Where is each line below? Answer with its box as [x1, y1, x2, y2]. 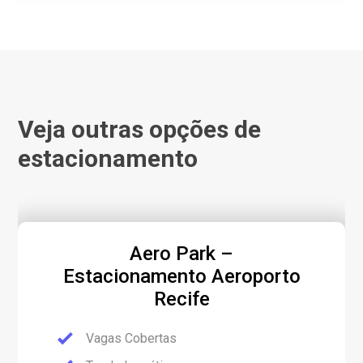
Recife [153, 288, 210, 310]
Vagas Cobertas [86, 331, 177, 346]
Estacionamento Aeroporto [62, 265, 301, 288]
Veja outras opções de [18, 115, 262, 143]
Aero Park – [130, 242, 233, 265]
